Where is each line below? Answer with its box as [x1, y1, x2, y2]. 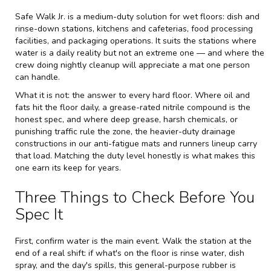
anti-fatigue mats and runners [94, 137, 209, 149]
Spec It [15, 203, 63, 225]
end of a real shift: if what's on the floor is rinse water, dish [15, 247, 244, 259]
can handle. [15, 71, 60, 83]
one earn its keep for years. [15, 162, 121, 174]
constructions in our [15, 137, 94, 149]
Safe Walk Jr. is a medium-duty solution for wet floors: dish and [15, 10, 260, 22]
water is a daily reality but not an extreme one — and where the [15, 47, 264, 59]
